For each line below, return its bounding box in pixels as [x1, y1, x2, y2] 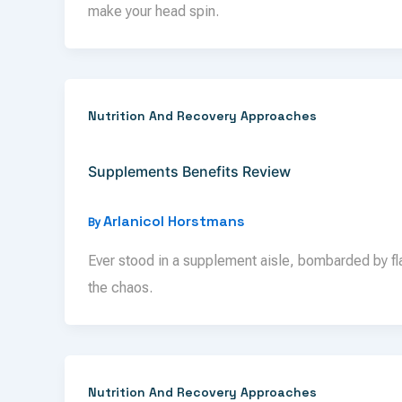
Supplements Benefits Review [87, 162, 291, 180]
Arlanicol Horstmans [102, 211, 245, 231]
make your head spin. [87, 3, 219, 21]
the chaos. [87, 279, 153, 297]
